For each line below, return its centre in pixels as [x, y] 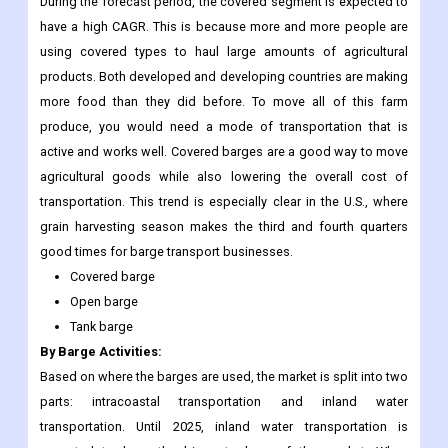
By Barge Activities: [101, 352]
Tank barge [101, 327]
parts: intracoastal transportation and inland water [224, 402]
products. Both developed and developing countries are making [224, 77]
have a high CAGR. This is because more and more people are [224, 27]
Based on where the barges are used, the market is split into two [224, 377]
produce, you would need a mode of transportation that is [224, 127]
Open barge [104, 302]
